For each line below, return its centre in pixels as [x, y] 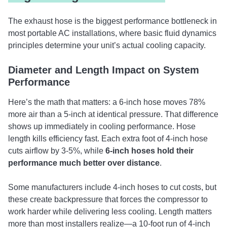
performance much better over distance [84, 163]
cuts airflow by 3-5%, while [57, 151]
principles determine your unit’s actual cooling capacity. [107, 45]
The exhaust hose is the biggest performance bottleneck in [112, 21]
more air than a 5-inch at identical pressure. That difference [113, 114]
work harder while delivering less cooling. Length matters [110, 212]
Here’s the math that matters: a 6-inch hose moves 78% [107, 102]
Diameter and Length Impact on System [104, 70]
